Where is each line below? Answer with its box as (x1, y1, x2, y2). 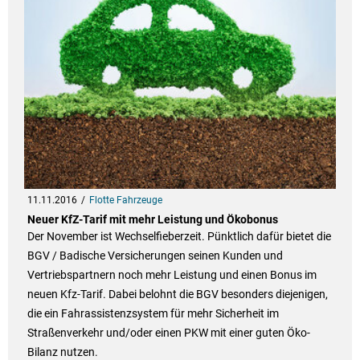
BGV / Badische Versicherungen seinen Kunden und (27, 248, 283, 262)
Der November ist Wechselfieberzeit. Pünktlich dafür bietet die (27, 229, 331, 243)
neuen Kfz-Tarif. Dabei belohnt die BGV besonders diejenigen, (27, 287, 328, 301)
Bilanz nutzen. (27, 345, 98, 358)
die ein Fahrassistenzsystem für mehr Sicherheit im (27, 306, 279, 320)
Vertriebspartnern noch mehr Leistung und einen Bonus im (27, 268, 317, 281)
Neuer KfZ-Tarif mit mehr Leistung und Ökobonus (27, 212, 278, 226)
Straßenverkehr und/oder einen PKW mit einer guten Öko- (27, 325, 310, 339)
